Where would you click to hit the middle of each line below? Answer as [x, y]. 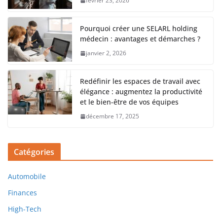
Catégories [34, 152]
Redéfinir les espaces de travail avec [140, 81]
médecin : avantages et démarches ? [140, 39]
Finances [22, 193]
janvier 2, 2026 [106, 53]
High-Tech [25, 209]
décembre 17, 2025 [112, 116]
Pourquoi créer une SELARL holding [139, 29]
